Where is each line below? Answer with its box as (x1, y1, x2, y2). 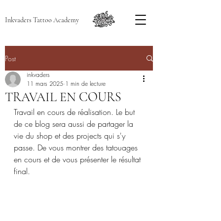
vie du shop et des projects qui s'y (14, 130, 128, 141)
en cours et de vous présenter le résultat (14, 154, 143, 165)
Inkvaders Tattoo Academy (4, 16, 79, 24)
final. (14, 166, 30, 177)
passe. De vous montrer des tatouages (14, 142, 140, 153)
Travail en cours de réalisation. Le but (14, 107, 137, 117)
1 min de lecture (65, 79, 106, 88)
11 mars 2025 (27, 79, 63, 88)
